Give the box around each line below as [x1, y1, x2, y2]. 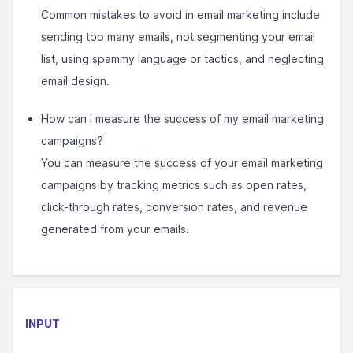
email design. [41, 74, 110, 87]
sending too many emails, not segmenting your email [41, 30, 315, 43]
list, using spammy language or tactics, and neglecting [41, 52, 324, 65]
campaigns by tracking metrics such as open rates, [41, 178, 307, 191]
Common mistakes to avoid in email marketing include [41, 8, 320, 21]
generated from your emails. [41, 222, 189, 236]
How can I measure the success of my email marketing [41, 112, 324, 125]
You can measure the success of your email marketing [41, 156, 323, 169]
